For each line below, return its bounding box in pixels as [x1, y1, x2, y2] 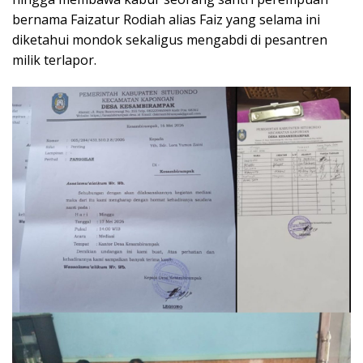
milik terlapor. [12, 50, 96, 69]
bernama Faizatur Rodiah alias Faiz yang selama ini [12, 10, 320, 28]
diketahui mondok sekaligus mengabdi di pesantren [12, 30, 327, 49]
